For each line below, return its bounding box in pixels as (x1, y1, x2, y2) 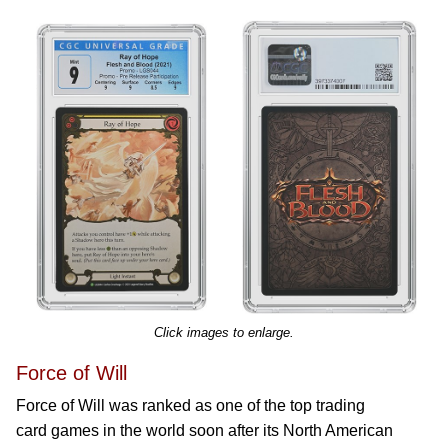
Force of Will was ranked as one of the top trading (16, 397, 365, 414)
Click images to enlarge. (154, 325, 294, 340)
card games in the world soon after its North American (16, 422, 393, 439)
